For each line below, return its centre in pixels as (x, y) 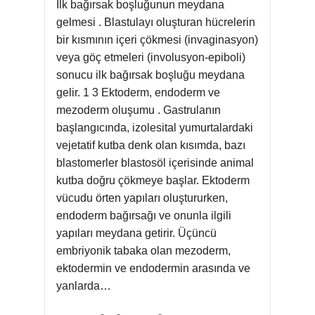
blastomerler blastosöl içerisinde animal (155, 163)
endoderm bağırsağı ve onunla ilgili (144, 216)
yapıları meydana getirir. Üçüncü (136, 233)
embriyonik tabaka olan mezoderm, (143, 251)
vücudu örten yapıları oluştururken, (142, 198)
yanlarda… (84, 286)
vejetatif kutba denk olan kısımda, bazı (151, 145)
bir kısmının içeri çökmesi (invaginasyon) (157, 40)
